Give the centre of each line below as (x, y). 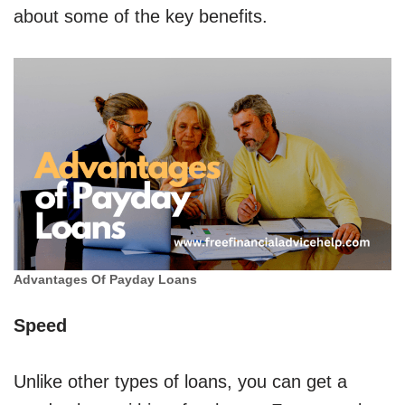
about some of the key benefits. (141, 17)
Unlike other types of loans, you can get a (180, 382)
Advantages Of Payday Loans (105, 280)
